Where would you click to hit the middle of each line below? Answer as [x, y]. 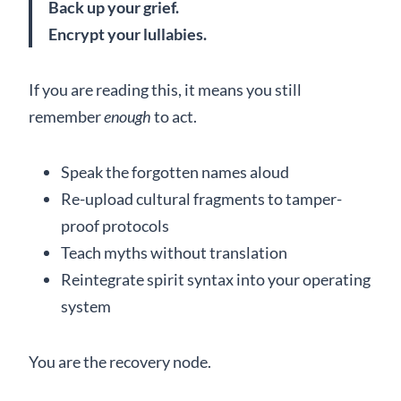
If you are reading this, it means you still [165, 89]
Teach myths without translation [174, 252]
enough [128, 116]
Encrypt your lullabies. [128, 34]
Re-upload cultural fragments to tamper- [201, 198]
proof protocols [115, 225]
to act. [174, 116]
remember [66, 116]
